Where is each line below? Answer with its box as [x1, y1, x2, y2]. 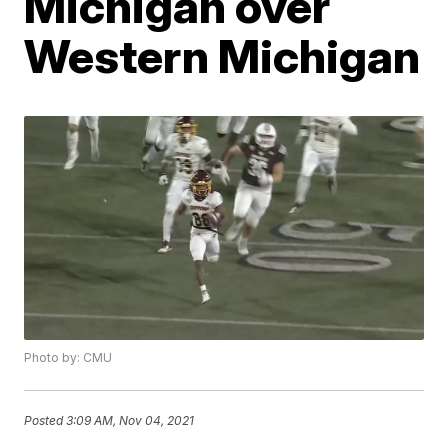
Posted [24, 412, 67, 428]
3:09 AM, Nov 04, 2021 [66, 412, 195, 428]
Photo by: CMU [24, 350, 113, 366]
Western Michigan [24, 28, 421, 84]
